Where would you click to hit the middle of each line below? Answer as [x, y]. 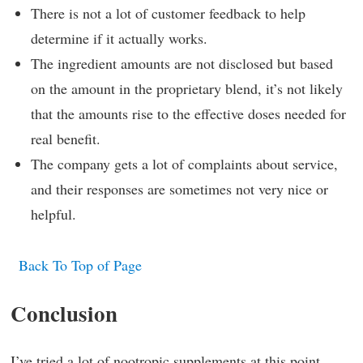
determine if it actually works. [119, 38]
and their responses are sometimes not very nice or [179, 189]
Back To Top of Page [80, 265]
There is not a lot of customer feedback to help [168, 13]
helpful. [53, 214]
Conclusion [64, 313]
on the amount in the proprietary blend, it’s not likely [187, 88]
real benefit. [66, 139]
